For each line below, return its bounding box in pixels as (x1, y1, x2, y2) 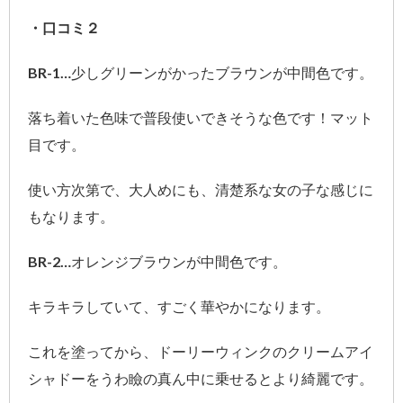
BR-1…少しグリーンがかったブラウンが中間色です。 (28, 63, 373, 81)
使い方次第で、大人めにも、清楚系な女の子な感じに (28, 180, 373, 198)
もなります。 (28, 207, 114, 225)
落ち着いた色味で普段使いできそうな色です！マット (28, 108, 373, 126)
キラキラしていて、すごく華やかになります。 (28, 297, 330, 315)
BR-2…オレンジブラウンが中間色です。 (28, 252, 287, 270)
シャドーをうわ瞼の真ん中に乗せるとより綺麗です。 (28, 369, 373, 387)
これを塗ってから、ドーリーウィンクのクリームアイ (28, 342, 373, 360)
